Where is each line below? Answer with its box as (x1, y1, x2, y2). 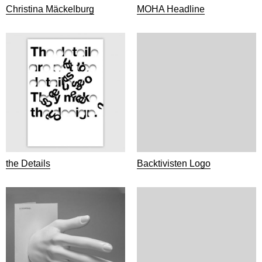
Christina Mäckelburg (6, 4, 94, 14)
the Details (6, 158, 50, 168)
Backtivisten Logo (137, 158, 211, 168)
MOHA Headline (137, 4, 205, 14)
